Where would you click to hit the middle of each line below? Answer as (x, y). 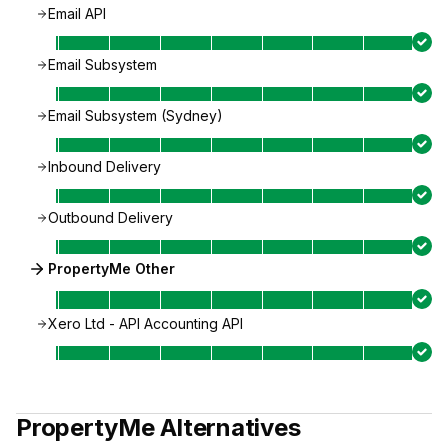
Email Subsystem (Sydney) (135, 115)
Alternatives (227, 427)
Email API (77, 13)
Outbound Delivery (110, 217)
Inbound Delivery (104, 166)
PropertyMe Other (111, 268)
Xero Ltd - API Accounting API (145, 323)
